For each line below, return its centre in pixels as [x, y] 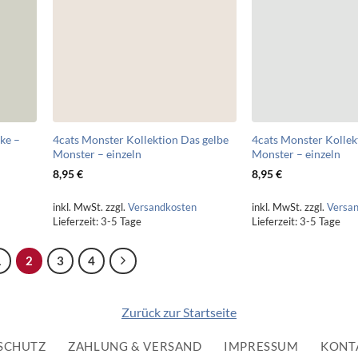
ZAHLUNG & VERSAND [135, 346]
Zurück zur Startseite [179, 312]
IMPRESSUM [261, 346]
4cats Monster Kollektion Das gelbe [140, 139]
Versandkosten [162, 207]
